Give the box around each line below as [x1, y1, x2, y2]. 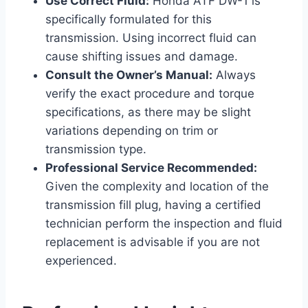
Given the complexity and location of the [45, 179, 269, 193]
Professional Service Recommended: [45, 160, 257, 175]
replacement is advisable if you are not [45, 234, 260, 249]
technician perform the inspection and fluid [45, 216, 283, 230]
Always [212, 67, 256, 82]
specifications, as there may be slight [45, 104, 251, 119]
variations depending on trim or [45, 123, 218, 137]
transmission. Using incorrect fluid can [45, 30, 256, 45]
